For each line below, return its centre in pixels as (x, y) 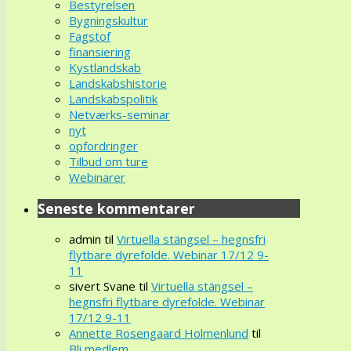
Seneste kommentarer (116, 208)
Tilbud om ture (109, 162)
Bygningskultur (109, 21)
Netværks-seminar (119, 115)
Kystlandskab (105, 68)
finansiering (100, 52)
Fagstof (90, 36)
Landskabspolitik (113, 99)
